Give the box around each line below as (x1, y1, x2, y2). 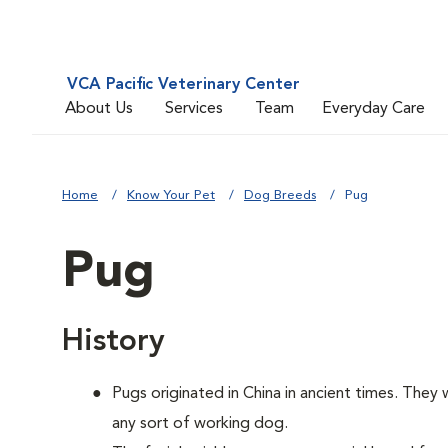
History (62, 327, 165, 357)
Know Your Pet (127, 189, 215, 202)
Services (165, 100, 223, 117)
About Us (65, 100, 133, 117)
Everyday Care (322, 100, 425, 117)
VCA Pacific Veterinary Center (67, 77, 300, 93)
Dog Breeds (244, 189, 316, 202)
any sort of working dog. (112, 416, 288, 432)
